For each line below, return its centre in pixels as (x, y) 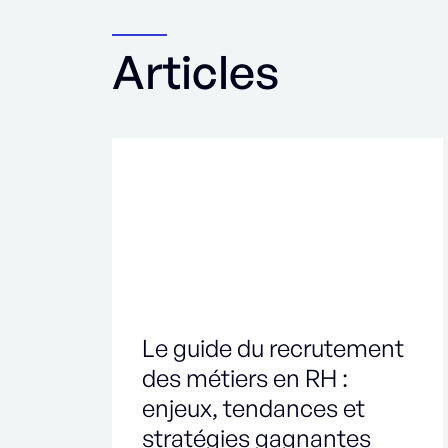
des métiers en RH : (245, 378)
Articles (195, 71)
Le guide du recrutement (273, 348)
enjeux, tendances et (253, 408)
